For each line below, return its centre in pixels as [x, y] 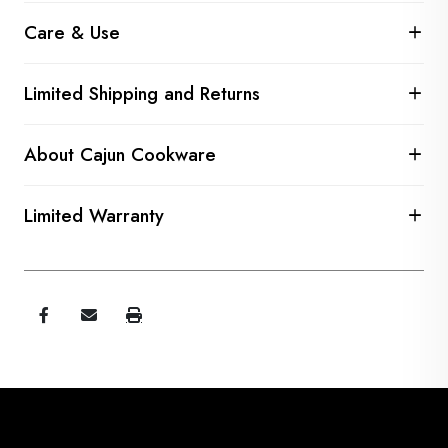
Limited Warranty [94, 216]
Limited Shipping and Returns [142, 94]
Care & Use [72, 33]
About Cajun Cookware [120, 155]
